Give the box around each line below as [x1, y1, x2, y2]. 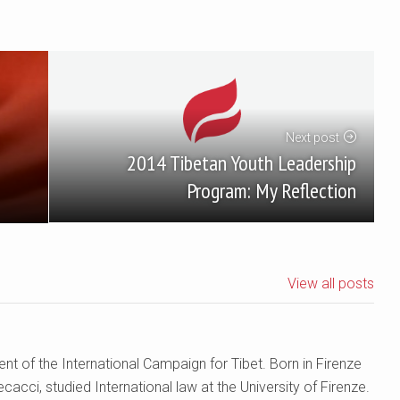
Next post [286, 130, 339, 146]
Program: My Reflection [187, 177, 356, 205]
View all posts [287, 274, 374, 292]
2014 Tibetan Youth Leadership [127, 149, 356, 178]
